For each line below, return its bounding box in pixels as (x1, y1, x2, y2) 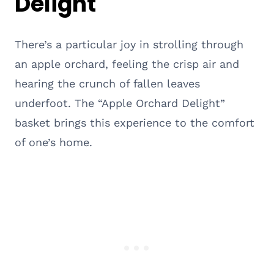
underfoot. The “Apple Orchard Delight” (15, 96, 225, 109)
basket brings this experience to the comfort (15, 116, 254, 129)
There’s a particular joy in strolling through (15, 37, 243, 51)
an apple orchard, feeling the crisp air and (15, 57, 239, 70)
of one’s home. (15, 135, 92, 149)
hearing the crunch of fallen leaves (15, 76, 200, 90)
